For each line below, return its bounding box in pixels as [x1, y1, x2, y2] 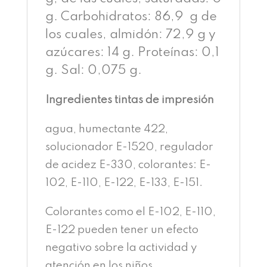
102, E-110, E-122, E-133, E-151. [45, 177, 203, 188]
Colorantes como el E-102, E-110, [45, 206, 216, 218]
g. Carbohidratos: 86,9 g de [45, 11, 217, 23]
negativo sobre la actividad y [45, 242, 197, 253]
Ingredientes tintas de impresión [45, 94, 214, 105]
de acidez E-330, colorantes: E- [45, 159, 211, 170]
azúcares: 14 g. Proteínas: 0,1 [45, 46, 219, 59]
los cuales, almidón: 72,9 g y [45, 29, 216, 41]
